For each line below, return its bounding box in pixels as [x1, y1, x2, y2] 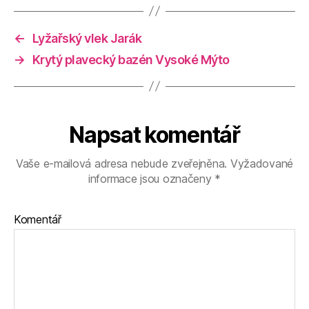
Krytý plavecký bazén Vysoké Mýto [32, 52, 230, 67]
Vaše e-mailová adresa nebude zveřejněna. [15, 156, 228, 170]
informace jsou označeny [88, 171, 215, 186]
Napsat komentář [69, 121, 240, 148]
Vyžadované [227, 156, 294, 170]
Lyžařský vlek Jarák [32, 30, 142, 46]
